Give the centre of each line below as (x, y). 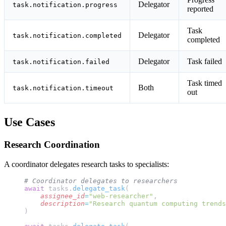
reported (200, 9)
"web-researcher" (121, 196)
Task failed (205, 62)
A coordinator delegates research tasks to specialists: (87, 164)
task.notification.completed (67, 36)
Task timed (205, 83)
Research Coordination (52, 144)
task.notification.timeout (63, 88)
